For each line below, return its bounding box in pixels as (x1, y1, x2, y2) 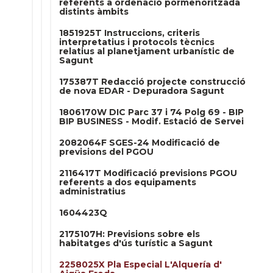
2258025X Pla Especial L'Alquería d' (59, 259, 222, 270)
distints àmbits (59, 6, 129, 17)
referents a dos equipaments (59, 177, 196, 188)
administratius (59, 186, 126, 197)
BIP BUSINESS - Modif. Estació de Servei (59, 116, 244, 127)
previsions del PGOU (59, 146, 154, 157)
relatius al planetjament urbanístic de (59, 46, 235, 57)
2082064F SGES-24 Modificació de (59, 137, 220, 148)
